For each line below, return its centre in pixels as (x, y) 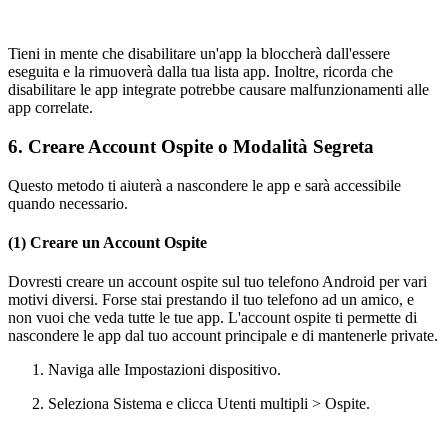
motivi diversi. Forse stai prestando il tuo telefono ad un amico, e (211, 300)
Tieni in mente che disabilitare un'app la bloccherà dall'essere (199, 54)
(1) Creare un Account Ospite (107, 242)
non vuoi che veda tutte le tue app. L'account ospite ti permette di (212, 318)
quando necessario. (68, 203)
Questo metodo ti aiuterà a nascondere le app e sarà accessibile (204, 185)
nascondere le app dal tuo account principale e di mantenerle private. (223, 336)
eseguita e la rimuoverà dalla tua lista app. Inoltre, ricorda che (200, 72)
